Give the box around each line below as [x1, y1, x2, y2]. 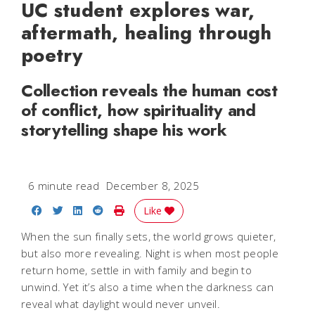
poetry [21, 41, 83, 70]
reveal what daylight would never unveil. [21, 297, 224, 311]
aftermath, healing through [21, 19, 272, 47]
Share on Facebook [41, 202, 139, 217]
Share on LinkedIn [82, 202, 172, 217]
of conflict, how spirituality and [21, 98, 256, 123]
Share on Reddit [103, 202, 184, 217]
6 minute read [28, 179, 99, 193]
